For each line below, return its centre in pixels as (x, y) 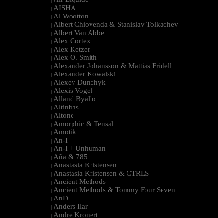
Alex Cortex (72, 41)
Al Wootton (71, 16)
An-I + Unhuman (80, 148)
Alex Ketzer (72, 49)
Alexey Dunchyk (80, 82)
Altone (64, 115)
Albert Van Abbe (79, 32)
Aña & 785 (71, 156)
